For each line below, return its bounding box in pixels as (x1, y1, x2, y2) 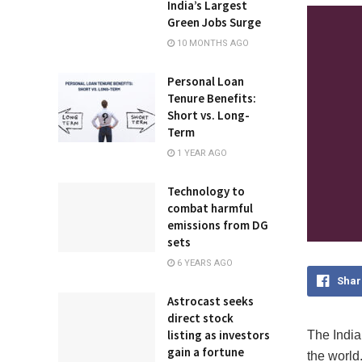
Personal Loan (167, 74, 244, 89)
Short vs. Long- (167, 107, 250, 123)
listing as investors (167, 327, 270, 343)
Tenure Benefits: (167, 90, 256, 106)
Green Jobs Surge (167, 15, 261, 30)
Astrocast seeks (167, 293, 254, 309)
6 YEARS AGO (175, 258, 233, 268)
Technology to (167, 183, 245, 199)
